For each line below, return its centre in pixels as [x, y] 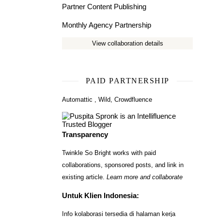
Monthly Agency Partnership [107, 25]
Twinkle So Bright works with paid [109, 153]
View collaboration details [127, 44]
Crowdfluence [133, 100]
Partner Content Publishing [104, 7]
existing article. [84, 177]
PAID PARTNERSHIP [127, 81]
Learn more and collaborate [145, 177]
